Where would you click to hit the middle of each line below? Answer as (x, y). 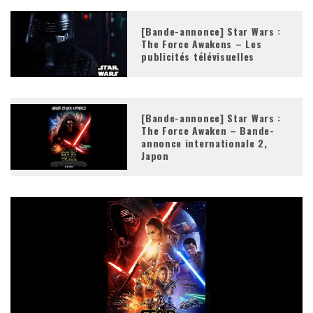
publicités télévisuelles (198, 56)
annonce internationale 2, (204, 143)
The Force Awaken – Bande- (208, 130)
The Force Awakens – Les (202, 43)
